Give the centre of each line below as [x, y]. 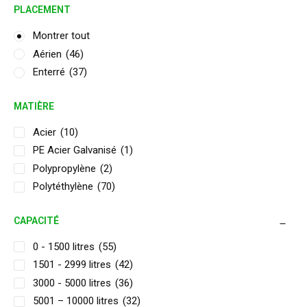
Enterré [49, 72]
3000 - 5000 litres [72, 283]
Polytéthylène [63, 186]
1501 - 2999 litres [72, 265]
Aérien [47, 54]
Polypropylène [64, 168]
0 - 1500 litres [64, 246]
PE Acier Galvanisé [75, 150]
